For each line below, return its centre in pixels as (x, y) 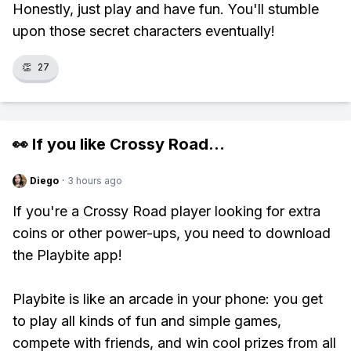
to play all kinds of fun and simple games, (147, 321)
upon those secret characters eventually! (144, 31)
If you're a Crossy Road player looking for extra (166, 211)
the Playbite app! (67, 255)
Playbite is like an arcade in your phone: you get (168, 299)
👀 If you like (61, 144)
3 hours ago (95, 181)
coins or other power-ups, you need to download (172, 233)
